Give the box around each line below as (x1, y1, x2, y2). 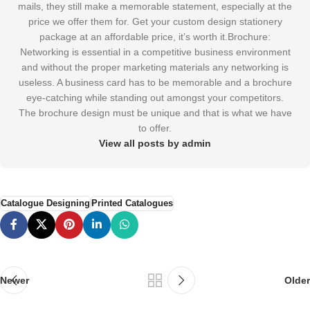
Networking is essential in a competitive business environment (19, 46, 291, 57)
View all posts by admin (99, 137, 211, 149)
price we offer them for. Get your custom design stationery (28, 15, 282, 27)
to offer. (138, 122, 172, 134)
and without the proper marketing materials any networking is (21, 61, 289, 73)
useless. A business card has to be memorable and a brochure (18, 76, 292, 88)
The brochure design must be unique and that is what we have (18, 107, 292, 118)
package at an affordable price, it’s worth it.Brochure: (39, 30, 271, 42)
